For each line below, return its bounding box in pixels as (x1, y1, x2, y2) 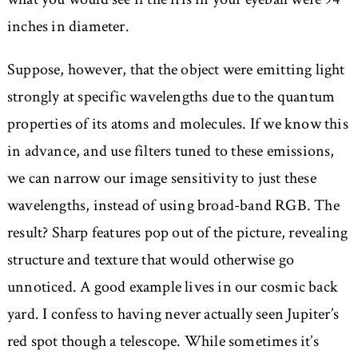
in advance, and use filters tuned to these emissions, (6, 141, 335, 162)
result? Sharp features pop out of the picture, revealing (6, 222, 348, 244)
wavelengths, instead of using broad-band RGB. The (6, 195, 340, 217)
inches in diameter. (6, 16, 129, 38)
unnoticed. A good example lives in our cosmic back (6, 276, 338, 298)
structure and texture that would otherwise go (6, 249, 294, 271)
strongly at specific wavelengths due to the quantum (6, 86, 336, 108)
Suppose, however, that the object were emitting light (6, 59, 345, 81)
